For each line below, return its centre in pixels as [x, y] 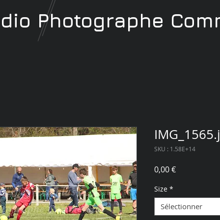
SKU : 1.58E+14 [175, 149]
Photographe [104, 20]
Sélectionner [181, 206]
